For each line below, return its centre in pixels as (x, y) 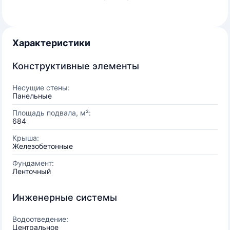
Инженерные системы (65, 197)
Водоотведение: (40, 219)
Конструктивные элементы (76, 66)
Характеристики (51, 43)
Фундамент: (33, 163)
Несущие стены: (41, 88)
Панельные (32, 96)
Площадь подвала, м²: (52, 113)
